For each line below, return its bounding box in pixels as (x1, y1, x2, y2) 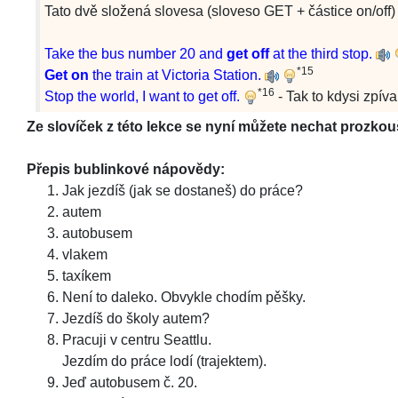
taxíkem (62, 268, 111, 283)
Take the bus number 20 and (44, 46, 227, 61)
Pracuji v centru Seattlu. (62, 332, 211, 347)
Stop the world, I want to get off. (44, 89, 243, 104)
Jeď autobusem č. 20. (62, 375, 197, 390)
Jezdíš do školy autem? (62, 311, 210, 326)
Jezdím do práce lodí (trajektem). (62, 354, 267, 369)
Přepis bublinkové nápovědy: (27, 162, 225, 177)
